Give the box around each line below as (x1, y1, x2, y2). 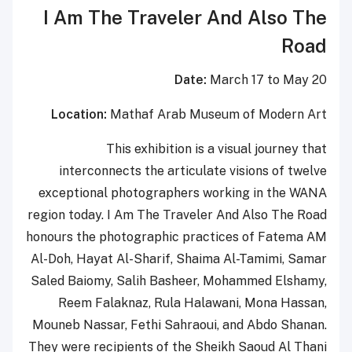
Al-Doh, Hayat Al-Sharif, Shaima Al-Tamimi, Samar (31, 251, 327, 266)
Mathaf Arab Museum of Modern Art (107, 106, 327, 122)
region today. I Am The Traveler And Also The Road (27, 207, 327, 222)
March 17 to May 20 (207, 71, 327, 87)
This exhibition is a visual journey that (106, 141, 327, 156)
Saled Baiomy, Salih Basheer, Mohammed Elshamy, (31, 273, 327, 288)
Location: (51, 106, 107, 122)
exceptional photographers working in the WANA (38, 185, 327, 200)
